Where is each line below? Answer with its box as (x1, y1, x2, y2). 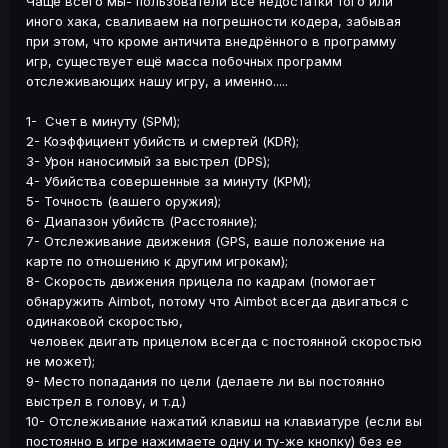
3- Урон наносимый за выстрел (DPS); (26, 153, 270, 170)
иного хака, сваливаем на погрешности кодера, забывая (26, 13, 401, 30)
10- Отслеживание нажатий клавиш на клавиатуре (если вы (26, 413, 422, 430)
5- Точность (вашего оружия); (26, 193, 221, 210)
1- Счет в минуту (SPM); (26, 113, 180, 130)
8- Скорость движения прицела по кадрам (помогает (26, 273, 375, 290)
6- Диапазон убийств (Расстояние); (26, 213, 257, 230)
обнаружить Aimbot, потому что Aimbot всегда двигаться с (26, 293, 409, 310)
